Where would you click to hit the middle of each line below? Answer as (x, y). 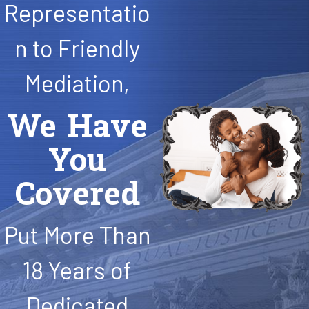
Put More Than (77, 235)
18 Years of (77, 270)
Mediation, (77, 83)
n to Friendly (77, 48)
